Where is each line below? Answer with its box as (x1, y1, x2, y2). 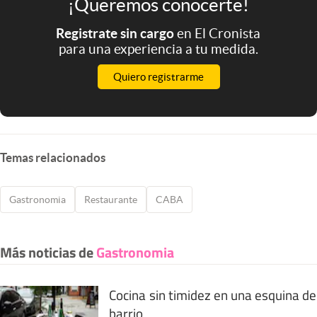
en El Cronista (177, 25, 261, 41)
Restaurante (84, 193, 137, 205)
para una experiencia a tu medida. (58, 40, 258, 57)
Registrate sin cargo (56, 25, 178, 41)
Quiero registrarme (113, 70, 204, 83)
